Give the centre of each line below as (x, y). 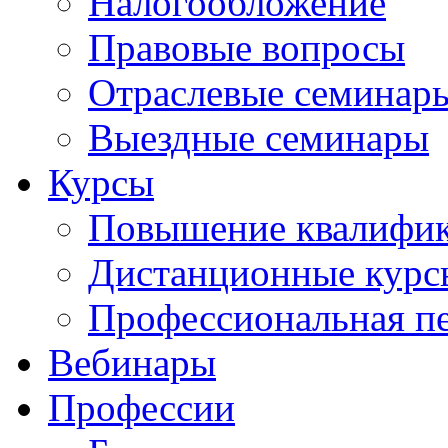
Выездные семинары (258, 137)
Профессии (141, 407)
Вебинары (132, 362)
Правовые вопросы (246, 47)
